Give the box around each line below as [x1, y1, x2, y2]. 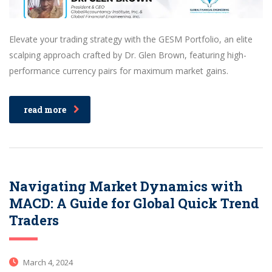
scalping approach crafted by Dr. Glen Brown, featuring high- [9, 49, 246, 61]
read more [24, 103, 66, 115]
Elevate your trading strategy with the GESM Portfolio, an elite [9, 33, 253, 45]
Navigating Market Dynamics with [9, 177, 243, 195]
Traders [9, 211, 59, 229]
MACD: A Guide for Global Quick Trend [9, 194, 259, 212]
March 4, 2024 [21, 256, 73, 268]
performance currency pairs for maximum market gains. [9, 64, 228, 76]
